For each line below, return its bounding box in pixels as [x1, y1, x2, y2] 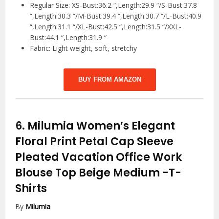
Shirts [15, 181, 47, 197]
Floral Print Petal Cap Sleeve [15, 134, 174, 150]
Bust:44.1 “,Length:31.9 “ [30, 33, 107, 43]
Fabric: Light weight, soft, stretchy [30, 44, 137, 53]
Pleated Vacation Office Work [15, 150, 182, 165]
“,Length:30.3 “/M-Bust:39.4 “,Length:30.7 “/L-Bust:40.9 [30, 11, 202, 21]
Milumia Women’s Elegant [27, 118, 175, 134]
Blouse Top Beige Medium [15, 165, 163, 181]
